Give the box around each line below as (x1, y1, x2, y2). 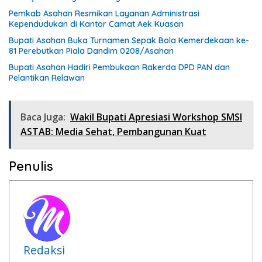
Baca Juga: (20, 110, 65, 123)
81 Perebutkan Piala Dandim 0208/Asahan (9, 45, 174, 56)
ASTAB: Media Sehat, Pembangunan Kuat (20, 125, 206, 138)
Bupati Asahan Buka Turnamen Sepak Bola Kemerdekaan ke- (9, 35, 249, 46)
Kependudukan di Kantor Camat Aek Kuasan (9, 18, 184, 29)
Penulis (9, 157, 53, 174)
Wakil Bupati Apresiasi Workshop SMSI (70, 110, 242, 123)
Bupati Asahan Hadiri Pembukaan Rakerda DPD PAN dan (9, 61, 230, 73)
